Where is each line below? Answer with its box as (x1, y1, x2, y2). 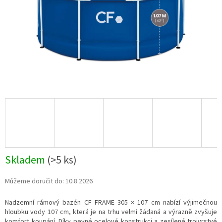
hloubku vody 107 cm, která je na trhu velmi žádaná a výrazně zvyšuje (5, 207, 217, 218)
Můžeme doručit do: (5, 176, 64, 187)
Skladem (5, 152, 47, 168)
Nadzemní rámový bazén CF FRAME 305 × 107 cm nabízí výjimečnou (5, 198, 217, 208)
